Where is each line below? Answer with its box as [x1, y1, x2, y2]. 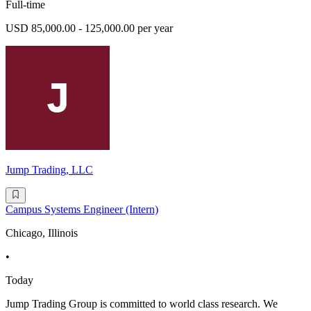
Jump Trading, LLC [6, 164, 93, 176]
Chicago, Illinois [6, 226, 78, 239]
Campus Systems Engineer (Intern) [6, 203, 158, 215]
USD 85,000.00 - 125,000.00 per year [6, 22, 173, 35]
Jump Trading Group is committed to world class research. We [6, 297, 278, 310]
